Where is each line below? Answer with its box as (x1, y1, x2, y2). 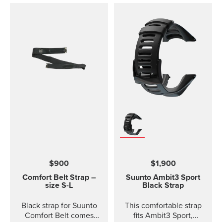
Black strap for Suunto (21, 202, 97, 210)
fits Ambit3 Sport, (133, 212, 193, 220)
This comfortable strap (124, 202, 202, 210)
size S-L (45, 181, 73, 189)
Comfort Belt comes (24, 212, 94, 220)
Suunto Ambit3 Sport (126, 173, 200, 181)
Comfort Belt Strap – (22, 173, 96, 181)
